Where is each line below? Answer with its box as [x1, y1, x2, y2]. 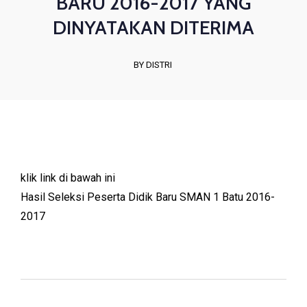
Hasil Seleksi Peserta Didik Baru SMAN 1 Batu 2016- [21, 191, 275, 204]
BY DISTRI [133, 60, 172, 70]
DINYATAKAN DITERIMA [53, 16, 254, 39]
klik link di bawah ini [21, 171, 115, 184]
